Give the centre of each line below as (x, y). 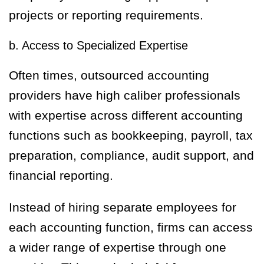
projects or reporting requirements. (106, 15)
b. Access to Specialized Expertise (98, 46)
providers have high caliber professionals (125, 95)
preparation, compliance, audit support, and (131, 156)
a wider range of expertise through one (118, 247)
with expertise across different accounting (126, 115)
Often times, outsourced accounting (109, 75)
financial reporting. (61, 176)
